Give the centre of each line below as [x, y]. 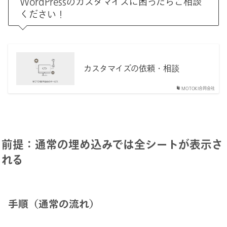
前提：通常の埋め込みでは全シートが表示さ [112, 144]
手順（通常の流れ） [54, 204]
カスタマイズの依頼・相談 [132, 69]
